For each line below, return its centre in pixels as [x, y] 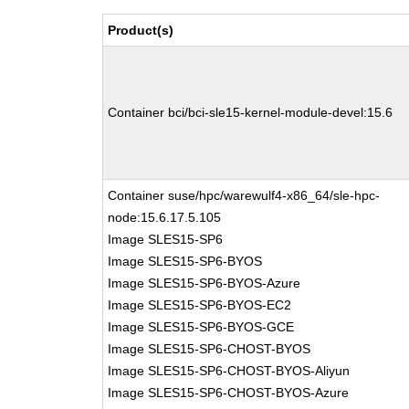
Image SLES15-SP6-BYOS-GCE [201, 327]
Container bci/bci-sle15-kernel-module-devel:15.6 [251, 112]
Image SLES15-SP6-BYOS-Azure [204, 283]
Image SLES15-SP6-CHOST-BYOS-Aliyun [229, 371]
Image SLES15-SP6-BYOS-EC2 [200, 305]
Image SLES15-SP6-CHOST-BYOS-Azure [229, 393]
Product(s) [141, 30]
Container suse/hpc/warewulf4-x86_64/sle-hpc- [244, 195]
